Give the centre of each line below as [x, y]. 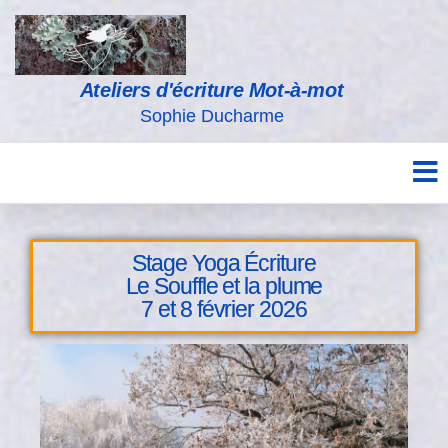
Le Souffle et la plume [224, 286]
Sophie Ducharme [211, 116]
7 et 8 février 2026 [224, 309]
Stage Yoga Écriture [224, 263]
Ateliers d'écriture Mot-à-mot [211, 90]
